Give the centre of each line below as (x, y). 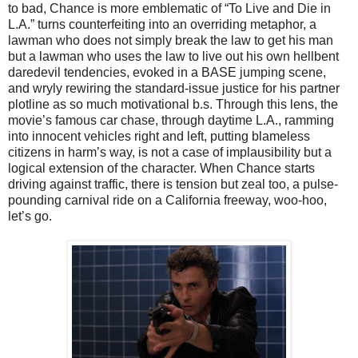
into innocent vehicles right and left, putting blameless (159, 136)
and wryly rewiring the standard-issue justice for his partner (174, 88)
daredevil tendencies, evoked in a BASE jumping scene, (167, 72)
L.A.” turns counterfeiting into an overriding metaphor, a (162, 24)
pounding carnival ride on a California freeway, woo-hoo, (167, 200)
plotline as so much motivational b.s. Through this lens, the (173, 104)
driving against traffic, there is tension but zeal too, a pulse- (173, 184)
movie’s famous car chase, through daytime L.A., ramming (171, 120)
